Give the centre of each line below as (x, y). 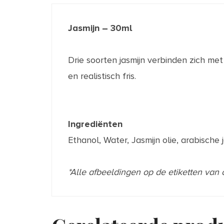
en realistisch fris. (102, 76)
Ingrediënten (95, 124)
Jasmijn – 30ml (100, 28)
